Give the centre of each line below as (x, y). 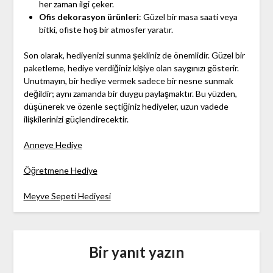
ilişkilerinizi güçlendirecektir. (76, 119)
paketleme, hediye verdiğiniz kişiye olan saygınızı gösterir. (131, 68)
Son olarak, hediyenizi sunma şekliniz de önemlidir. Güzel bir (134, 55)
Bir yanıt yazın (136, 252)
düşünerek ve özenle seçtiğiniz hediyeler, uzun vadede (126, 107)
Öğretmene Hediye (60, 171)
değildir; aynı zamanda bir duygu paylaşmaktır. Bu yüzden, (130, 94)
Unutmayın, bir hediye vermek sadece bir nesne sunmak (128, 81)
